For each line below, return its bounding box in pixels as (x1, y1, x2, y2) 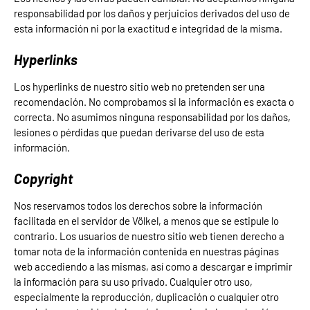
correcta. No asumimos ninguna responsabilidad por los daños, (14, 111, 291, 123)
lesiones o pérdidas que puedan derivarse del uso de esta (14, 126, 264, 138)
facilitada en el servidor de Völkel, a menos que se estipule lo (14, 215, 279, 227)
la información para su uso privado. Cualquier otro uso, (14, 275, 253, 288)
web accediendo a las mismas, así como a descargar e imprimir (14, 260, 292, 273)
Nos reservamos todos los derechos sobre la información (14, 199, 262, 212)
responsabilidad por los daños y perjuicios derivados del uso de (14, 7, 290, 19)
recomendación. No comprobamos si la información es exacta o (14, 95, 294, 108)
